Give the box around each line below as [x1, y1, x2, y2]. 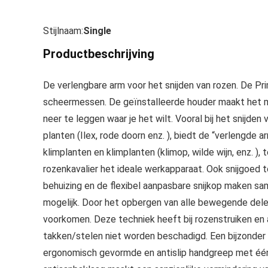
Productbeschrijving [43, 47, 154, 61]
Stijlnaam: [43, 25, 83, 36]
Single [83, 25, 111, 36]
